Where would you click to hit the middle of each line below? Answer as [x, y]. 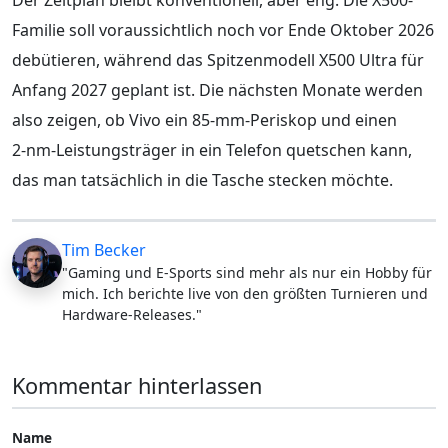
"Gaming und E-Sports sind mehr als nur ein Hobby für [247, 272]
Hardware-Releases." [132, 314]
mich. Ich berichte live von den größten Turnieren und [245, 293]
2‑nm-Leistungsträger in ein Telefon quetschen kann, [212, 149]
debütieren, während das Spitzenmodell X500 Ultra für [218, 59]
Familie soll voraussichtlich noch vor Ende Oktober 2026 [223, 29]
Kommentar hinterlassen [137, 385]
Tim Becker [104, 249]
